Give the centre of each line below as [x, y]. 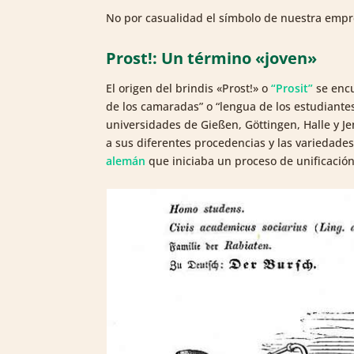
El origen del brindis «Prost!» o [189, 88]
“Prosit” [292, 88]
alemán [126, 161]
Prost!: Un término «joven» [212, 58]
